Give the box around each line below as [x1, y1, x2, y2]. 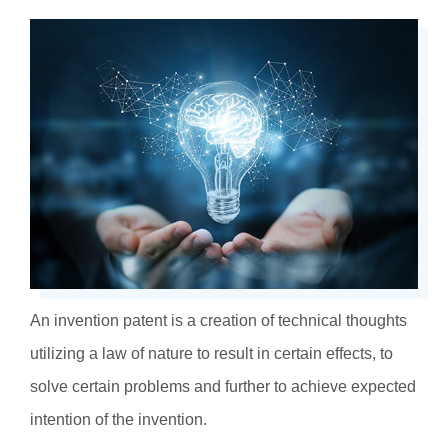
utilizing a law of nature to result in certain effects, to [30, 345, 393, 363]
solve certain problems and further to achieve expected [30, 378, 416, 396]
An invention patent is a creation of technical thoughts [30, 312, 407, 330]
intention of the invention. [30, 411, 231, 429]
